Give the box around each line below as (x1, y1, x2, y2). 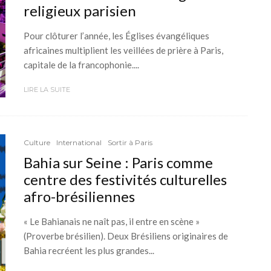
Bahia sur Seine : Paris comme (24, 154, 213, 172)
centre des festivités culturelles (24, 171, 227, 189)
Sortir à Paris (108, 138, 152, 148)
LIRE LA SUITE (24, 85, 70, 94)
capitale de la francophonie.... (24, 59, 139, 70)
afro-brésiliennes (24, 188, 135, 206)
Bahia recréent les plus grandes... (24, 245, 154, 256)
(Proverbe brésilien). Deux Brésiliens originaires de (24, 230, 228, 242)
